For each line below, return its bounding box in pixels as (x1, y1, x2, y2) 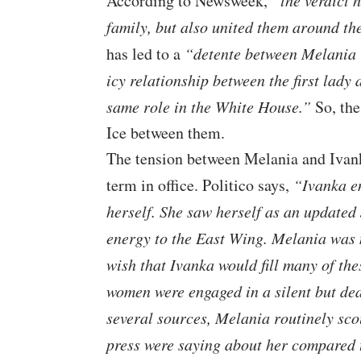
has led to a (106, 43, 185, 65)
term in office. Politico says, (106, 174, 293, 197)
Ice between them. (106, 122, 225, 144)
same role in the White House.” (106, 96, 311, 118)
